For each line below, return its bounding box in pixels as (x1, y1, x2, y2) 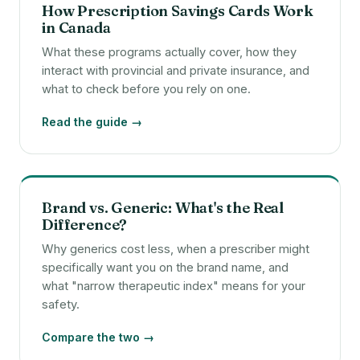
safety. (42, 297, 80, 312)
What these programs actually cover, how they (42, 44, 297, 59)
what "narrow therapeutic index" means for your (42, 278, 306, 293)
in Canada (42, 18, 111, 37)
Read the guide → (42, 114, 143, 129)
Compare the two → (42, 329, 155, 344)
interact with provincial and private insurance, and (42, 63, 310, 78)
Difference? (42, 215, 128, 234)
